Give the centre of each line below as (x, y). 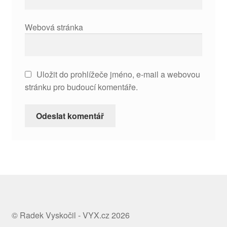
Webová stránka (54, 27)
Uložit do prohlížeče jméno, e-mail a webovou (118, 74)
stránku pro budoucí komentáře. (81, 87)
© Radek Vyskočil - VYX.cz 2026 (70, 215)
